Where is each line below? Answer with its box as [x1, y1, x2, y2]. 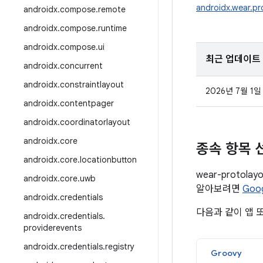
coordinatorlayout [60, 117, 130, 127]
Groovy [211, 248, 242, 258]
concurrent [60, 60, 103, 71]
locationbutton [80, 154, 137, 165]
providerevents [23, 222, 82, 233]
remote [98, 4, 126, 15]
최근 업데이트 [205, 53, 261, 65]
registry [105, 241, 134, 252]
